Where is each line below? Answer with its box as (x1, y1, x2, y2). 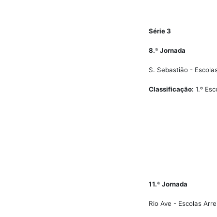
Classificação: (149, 85, 194, 93)
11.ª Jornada (149, 180, 187, 188)
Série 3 (149, 27, 171, 35)
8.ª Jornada (149, 46, 186, 54)
